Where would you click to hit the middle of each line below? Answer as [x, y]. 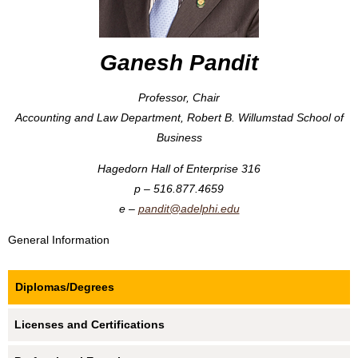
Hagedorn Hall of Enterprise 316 [179, 168]
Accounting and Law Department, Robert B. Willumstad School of [179, 117]
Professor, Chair [179, 97]
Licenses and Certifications [89, 324]
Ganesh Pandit [179, 62]
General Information [59, 239]
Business [179, 137]
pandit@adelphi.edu [189, 208]
